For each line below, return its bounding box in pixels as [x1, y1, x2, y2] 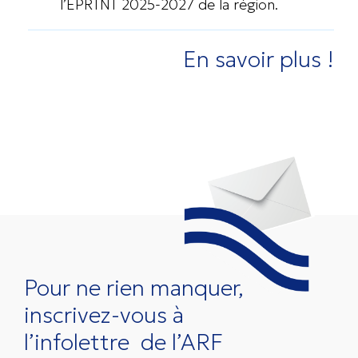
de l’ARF [135, 328, 223, 356]
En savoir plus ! [183, 46, 334, 74]
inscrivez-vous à [24, 301, 184, 329]
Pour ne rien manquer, [24, 274, 249, 302]
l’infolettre [24, 328, 135, 356]
